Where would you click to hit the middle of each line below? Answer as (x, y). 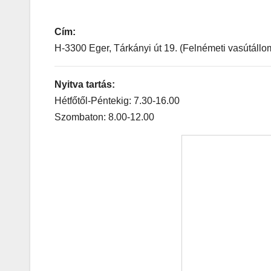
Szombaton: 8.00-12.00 (104, 117)
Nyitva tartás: (85, 85)
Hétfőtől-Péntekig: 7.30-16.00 (117, 101)
